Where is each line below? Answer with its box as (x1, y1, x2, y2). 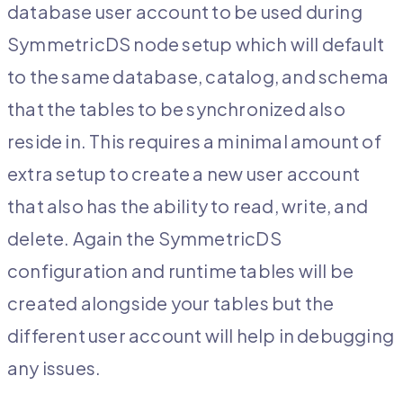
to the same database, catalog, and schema (7, 65, 390, 88)
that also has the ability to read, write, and (7, 194, 369, 218)
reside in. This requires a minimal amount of (7, 130, 381, 153)
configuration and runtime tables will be (7, 259, 354, 282)
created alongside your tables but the (7, 291, 335, 315)
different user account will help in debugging (7, 324, 395, 347)
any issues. (7, 356, 102, 380)
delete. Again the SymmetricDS (7, 227, 282, 250)
